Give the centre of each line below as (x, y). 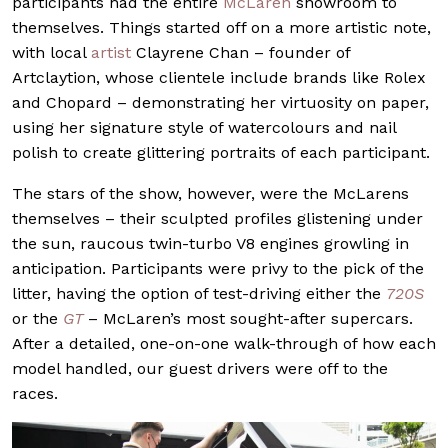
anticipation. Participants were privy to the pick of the (218, 269)
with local (51, 53)
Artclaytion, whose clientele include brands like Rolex (219, 78)
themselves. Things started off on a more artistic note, (221, 28)
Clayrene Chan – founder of (240, 53)
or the (37, 319)
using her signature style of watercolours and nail (204, 128)
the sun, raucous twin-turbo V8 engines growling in (210, 244)
